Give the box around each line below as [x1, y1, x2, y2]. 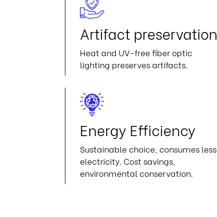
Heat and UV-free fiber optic [80, 46, 193, 59]
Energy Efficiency [80, 119, 196, 140]
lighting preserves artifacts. [80, 59, 188, 71]
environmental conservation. [80, 167, 193, 179]
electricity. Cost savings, [80, 155, 176, 167]
